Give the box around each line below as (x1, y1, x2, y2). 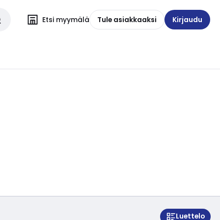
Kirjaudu (172, 14, 202, 25)
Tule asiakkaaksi (97, 14, 157, 25)
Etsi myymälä (42, 14, 89, 25)
